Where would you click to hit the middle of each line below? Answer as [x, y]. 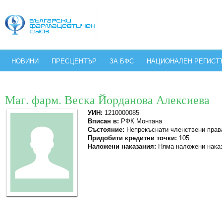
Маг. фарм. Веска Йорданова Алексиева [107, 100]
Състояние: [106, 130]
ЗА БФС [122, 61]
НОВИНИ [25, 61]
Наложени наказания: [122, 146]
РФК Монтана [140, 121]
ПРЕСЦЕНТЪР [74, 61]
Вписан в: [103, 121]
